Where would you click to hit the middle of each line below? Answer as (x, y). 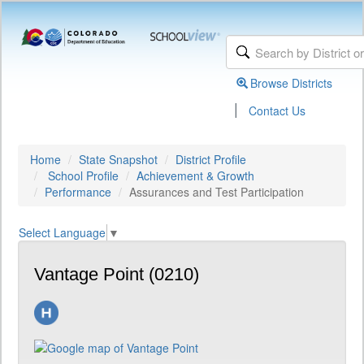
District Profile (211, 159)
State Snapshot (118, 159)
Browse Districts (292, 83)
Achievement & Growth (195, 175)
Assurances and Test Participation (217, 192)
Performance (78, 192)
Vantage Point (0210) (117, 275)
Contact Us (277, 110)
